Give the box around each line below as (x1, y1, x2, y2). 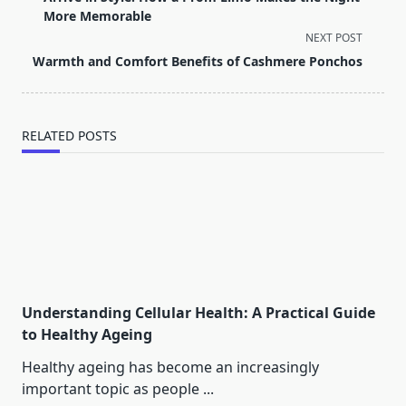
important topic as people (22, 379, 199, 400)
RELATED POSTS (22, 127, 117, 145)
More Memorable (43, 7, 151, 25)
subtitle (21, 5, 72, 25)
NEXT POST (305, 30, 362, 46)
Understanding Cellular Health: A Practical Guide (22, 303, 375, 324)
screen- (21, 26, 72, 47)
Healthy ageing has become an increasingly (22, 357, 319, 378)
